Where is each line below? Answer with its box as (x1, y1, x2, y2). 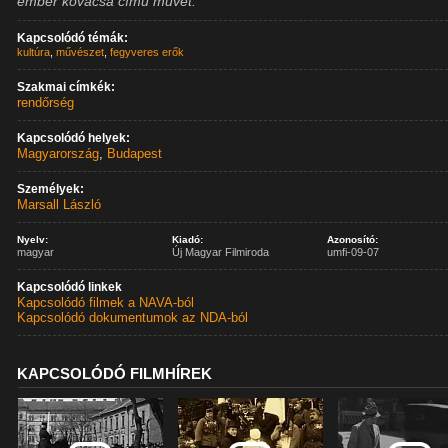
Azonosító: (327, 234, 379, 245)
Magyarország (17, 146, 100, 161)
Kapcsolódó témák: (17, 32, 129, 44)
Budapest (107, 146, 163, 161)
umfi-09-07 (327, 246, 380, 258)
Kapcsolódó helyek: (17, 132, 131, 144)
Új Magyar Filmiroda (172, 246, 270, 258)
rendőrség (17, 95, 75, 110)
